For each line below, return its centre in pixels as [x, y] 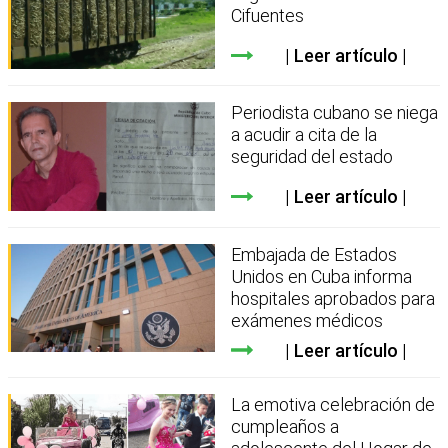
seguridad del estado [312, 157]
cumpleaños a [285, 426]
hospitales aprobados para [333, 298]
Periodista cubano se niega [335, 113]
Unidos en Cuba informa [322, 276]
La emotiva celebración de [333, 404]
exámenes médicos [307, 320]
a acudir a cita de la [304, 135]
